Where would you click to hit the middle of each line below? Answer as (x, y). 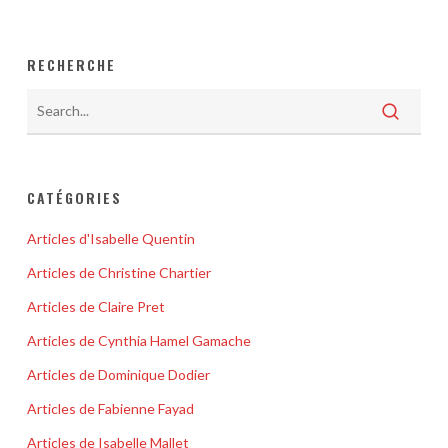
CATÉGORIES (74, 198)
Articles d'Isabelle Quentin (110, 239)
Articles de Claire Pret (95, 307)
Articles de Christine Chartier (118, 273)
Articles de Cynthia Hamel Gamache (138, 341)
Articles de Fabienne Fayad (110, 409)
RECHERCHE (71, 65)
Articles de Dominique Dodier (118, 375)
